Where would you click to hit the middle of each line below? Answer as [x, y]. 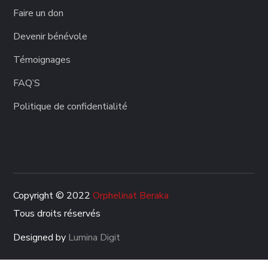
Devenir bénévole [51, 37]
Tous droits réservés [57, 214]
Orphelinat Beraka [131, 196]
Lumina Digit [95, 238]
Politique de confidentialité [71, 107]
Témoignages [42, 60]
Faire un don [39, 13]
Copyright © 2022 [53, 196]
